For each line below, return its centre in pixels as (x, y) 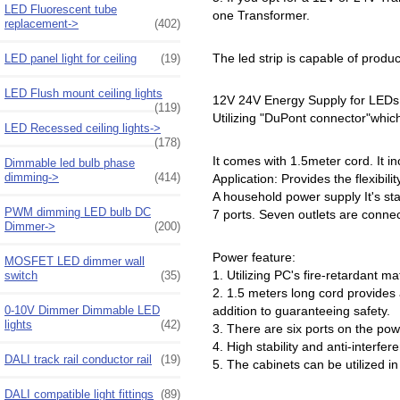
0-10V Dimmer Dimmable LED (82, 310)
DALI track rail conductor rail (78, 359)
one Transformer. (261, 15)
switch (21, 275)
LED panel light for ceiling (71, 58)
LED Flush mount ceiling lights (83, 93)
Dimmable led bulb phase (70, 162)
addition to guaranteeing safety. (301, 310)
